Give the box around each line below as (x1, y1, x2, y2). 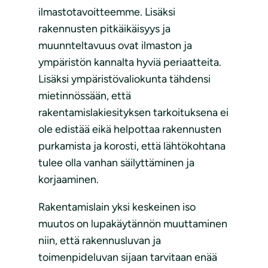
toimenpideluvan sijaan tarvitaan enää (38, 251, 217, 264)
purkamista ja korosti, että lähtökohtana (38, 139, 226, 153)
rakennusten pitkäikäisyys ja (38, 22, 170, 36)
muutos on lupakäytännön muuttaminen (38, 217, 227, 231)
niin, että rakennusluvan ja (38, 234, 161, 248)
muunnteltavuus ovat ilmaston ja (38, 39, 192, 53)
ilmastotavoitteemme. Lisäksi (38, 5, 175, 19)
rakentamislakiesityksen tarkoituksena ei (38, 106, 229, 120)
